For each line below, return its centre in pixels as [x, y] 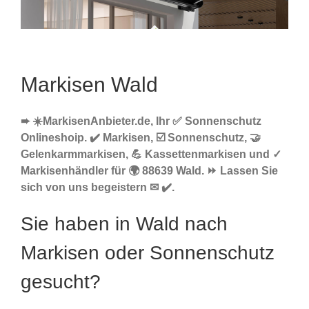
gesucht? [61, 282]
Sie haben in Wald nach [124, 224]
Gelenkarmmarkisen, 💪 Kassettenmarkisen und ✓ [151, 154]
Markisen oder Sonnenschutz [148, 253]
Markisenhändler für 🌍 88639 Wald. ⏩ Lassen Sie [149, 171]
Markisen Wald [89, 85]
